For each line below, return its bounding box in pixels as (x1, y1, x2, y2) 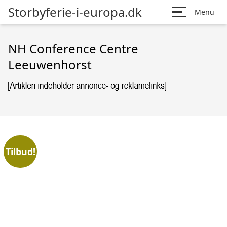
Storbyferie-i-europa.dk (8, 4, 142, 20)
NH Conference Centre (8, 40, 138, 57)
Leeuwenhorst (8, 56, 92, 73)
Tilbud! (5, 145, 35, 158)
